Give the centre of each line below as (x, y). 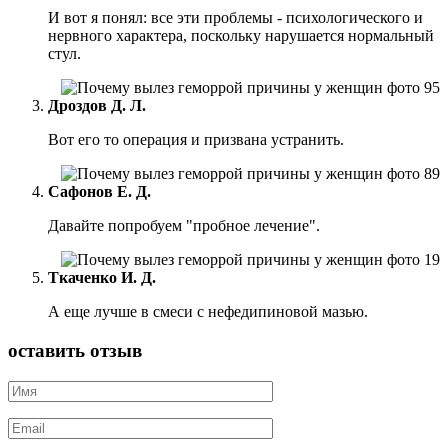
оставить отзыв (75, 350)
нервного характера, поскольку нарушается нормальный (241, 36)
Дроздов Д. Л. (97, 106)
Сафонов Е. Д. (99, 192)
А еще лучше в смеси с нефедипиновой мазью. (208, 312)
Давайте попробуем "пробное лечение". (184, 226)
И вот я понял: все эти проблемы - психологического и (235, 18)
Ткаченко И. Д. (102, 278)
